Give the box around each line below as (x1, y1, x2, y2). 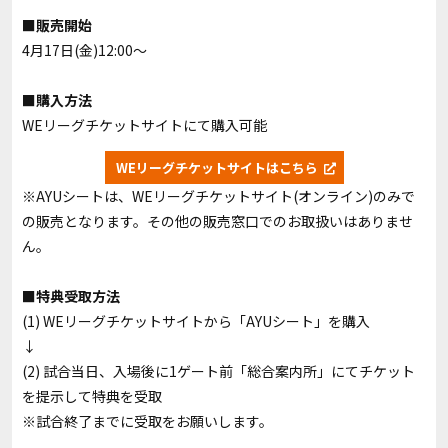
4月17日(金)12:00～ (22, 40, 147, 61)
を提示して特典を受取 (22, 386, 162, 407)
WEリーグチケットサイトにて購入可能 (22, 115, 267, 136)
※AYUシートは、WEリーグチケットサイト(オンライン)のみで (22, 186, 415, 207)
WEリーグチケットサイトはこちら (115, 158, 318, 178)
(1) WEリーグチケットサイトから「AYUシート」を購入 (22, 311, 370, 332)
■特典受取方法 (22, 286, 120, 307)
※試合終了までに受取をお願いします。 (22, 411, 273, 432)
